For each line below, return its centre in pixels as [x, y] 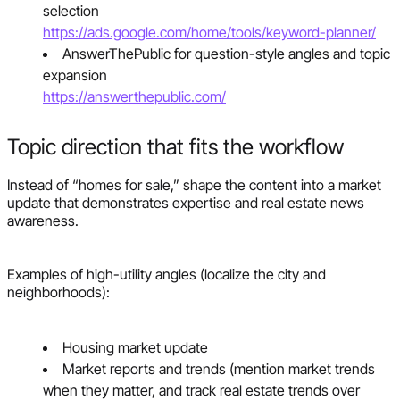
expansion [75, 75]
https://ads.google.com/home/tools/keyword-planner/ [209, 32]
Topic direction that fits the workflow [175, 146]
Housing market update [135, 347]
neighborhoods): [58, 292]
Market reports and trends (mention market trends [219, 368]
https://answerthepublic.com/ [134, 96]
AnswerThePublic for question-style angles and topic [226, 53]
